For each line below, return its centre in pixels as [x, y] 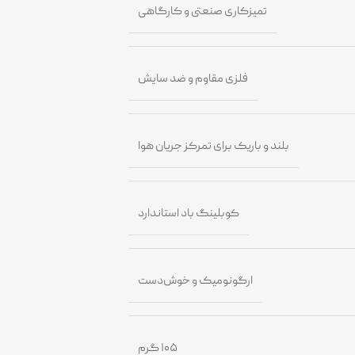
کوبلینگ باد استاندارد [189, 214]
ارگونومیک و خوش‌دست [196, 281]
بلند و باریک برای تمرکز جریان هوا [214, 146]
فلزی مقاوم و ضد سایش [193, 79]
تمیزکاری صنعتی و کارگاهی [203, 11]
